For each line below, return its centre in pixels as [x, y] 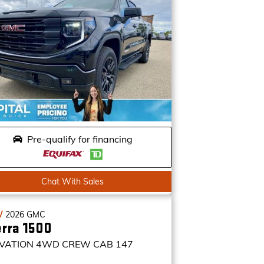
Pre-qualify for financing [80, 139]
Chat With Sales [73, 181]
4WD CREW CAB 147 [85, 244]
